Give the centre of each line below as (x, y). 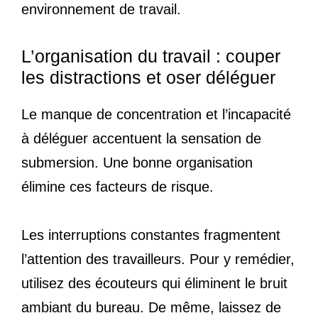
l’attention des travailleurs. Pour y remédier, (158, 259)
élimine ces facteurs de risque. (117, 186)
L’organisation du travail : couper (151, 56)
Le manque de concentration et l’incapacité (156, 114)
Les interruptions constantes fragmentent (151, 235)
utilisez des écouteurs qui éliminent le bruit (154, 283)
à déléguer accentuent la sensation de (141, 138)
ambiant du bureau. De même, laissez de (151, 307)
